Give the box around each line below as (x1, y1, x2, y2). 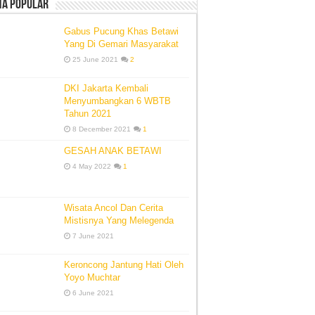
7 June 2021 (72, 232, 114, 240)
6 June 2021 (72, 289, 114, 297)
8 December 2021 (72, 124, 131, 133)
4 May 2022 (72, 162, 111, 170)
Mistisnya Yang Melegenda (64, 215, 174, 226)
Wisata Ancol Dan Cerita (64, 202, 163, 214)
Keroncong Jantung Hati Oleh (64, 259, 184, 271)
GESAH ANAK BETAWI (64, 145, 162, 156)
